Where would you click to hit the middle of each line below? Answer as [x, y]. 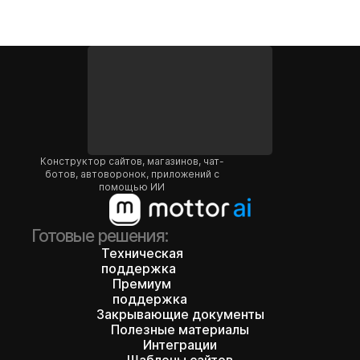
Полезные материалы [180, 329]
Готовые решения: [100, 235]
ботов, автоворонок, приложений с [132, 174]
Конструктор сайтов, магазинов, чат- [132, 161]
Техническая [142, 253]
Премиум [141, 283]
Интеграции [180, 344]
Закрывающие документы [180, 314]
